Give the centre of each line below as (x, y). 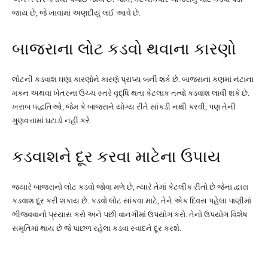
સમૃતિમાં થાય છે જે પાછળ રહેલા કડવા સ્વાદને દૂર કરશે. (97, 228)
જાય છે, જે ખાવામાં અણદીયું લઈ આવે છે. (76, 13)
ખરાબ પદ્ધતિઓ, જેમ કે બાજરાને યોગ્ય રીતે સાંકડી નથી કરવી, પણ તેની (124, 107)
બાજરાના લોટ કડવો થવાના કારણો (124, 49)
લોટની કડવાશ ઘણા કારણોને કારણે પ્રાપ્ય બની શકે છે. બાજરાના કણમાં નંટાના (133, 79)
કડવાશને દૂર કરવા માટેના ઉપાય (116, 157)
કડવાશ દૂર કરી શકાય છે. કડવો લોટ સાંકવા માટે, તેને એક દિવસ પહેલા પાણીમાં (132, 201)
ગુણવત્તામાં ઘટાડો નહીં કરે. (52, 121)
